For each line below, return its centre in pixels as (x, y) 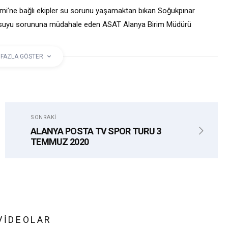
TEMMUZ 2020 (60, 141)
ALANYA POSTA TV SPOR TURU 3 (96, 131)
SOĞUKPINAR (36, 75)
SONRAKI (44, 117)
